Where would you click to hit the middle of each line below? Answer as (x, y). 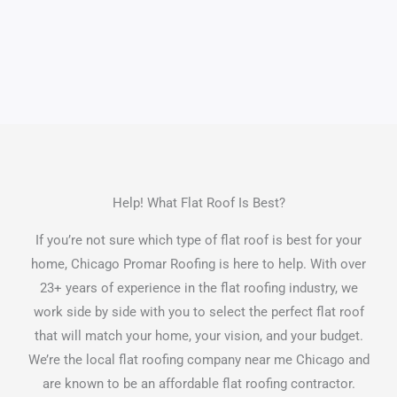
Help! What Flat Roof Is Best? (198, 203)
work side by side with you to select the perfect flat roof (198, 312)
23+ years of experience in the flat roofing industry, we (198, 288)
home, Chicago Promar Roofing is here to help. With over (198, 265)
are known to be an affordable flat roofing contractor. (198, 384)
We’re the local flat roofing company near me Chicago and (198, 360)
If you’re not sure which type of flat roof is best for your (198, 241)
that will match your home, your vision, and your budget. (198, 336)
